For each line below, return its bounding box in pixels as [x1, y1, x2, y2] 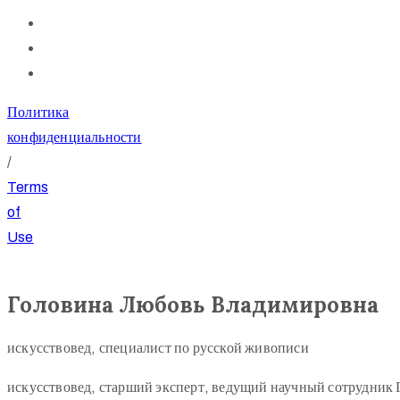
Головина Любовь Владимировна [7, 290, 379, 319]
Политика [7, 104, 70, 120]
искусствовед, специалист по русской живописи [7, 339, 309, 355]
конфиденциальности [7, 129, 142, 145]
